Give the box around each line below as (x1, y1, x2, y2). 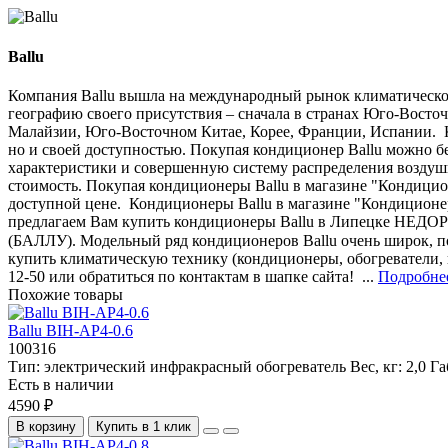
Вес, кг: (346, 357, 406, 375)
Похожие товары (8, 285, 123, 303)
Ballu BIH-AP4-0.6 (8, 321, 133, 339)
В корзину (16, 418, 76, 434)
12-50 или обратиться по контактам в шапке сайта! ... (8, 267, 378, 285)
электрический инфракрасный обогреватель (44, 357, 346, 375)
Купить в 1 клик (96, 418, 191, 434)
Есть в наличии (8, 375, 114, 393)
